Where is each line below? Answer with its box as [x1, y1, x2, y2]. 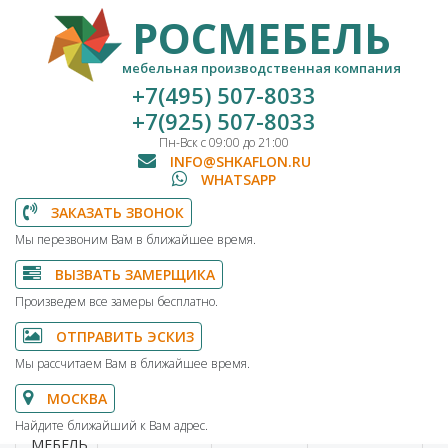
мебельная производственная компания [121, 59, 401, 77]
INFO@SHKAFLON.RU [165, 152, 311, 171]
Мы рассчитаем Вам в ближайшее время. [15, 355, 250, 372]
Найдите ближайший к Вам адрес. [15, 417, 208, 434]
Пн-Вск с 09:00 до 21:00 [159, 134, 289, 151]
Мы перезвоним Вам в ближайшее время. [15, 231, 256, 248]
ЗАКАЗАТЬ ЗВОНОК [47, 203, 184, 222]
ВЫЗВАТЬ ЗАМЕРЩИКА [51, 265, 215, 284]
